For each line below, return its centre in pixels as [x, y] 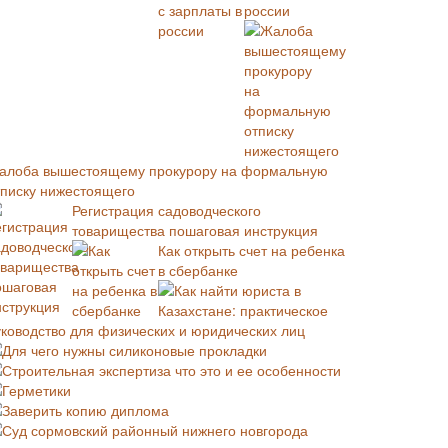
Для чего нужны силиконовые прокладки [134, 350]
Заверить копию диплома [85, 410]
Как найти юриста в [237, 290]
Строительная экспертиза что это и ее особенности [171, 370]
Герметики [36, 390]
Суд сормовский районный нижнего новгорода [155, 430]
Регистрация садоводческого [166, 210]
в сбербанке [198, 270]
